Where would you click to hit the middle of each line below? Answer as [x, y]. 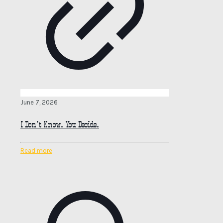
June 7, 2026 [39, 102]
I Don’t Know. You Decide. [60, 124]
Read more [36, 151]
